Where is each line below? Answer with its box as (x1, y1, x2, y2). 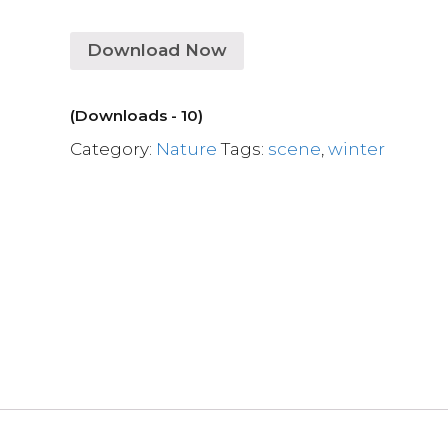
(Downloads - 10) (70, 105, 204, 125)
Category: (70, 138, 157, 159)
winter (328, 138, 386, 159)
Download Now (87, 40, 228, 60)
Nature (156, 138, 218, 159)
